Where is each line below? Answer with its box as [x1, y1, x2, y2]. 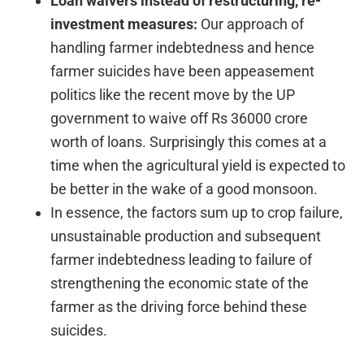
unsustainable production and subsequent [50, 227, 322, 245]
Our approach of [197, 15, 305, 33]
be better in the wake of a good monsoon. [50, 180, 318, 198]
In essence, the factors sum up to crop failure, [50, 204, 344, 222]
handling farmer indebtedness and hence [50, 39, 315, 57]
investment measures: [50, 15, 198, 33]
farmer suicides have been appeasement [50, 63, 315, 80]
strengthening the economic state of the [50, 275, 310, 292]
